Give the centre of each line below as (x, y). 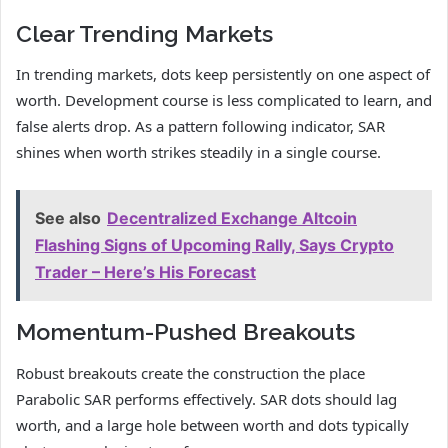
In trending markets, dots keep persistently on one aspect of (223, 74)
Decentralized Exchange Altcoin (232, 218)
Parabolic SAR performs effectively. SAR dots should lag (206, 398)
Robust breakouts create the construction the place (190, 372)
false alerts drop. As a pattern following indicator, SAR (200, 126)
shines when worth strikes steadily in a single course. (198, 152)
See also (68, 218)
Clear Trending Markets (144, 33)
